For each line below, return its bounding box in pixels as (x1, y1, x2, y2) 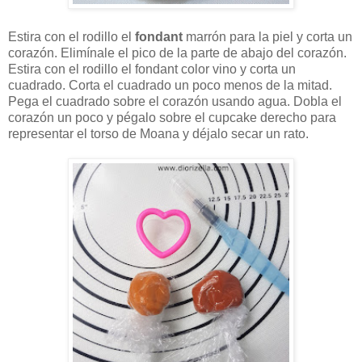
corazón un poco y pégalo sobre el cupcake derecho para (8, 111, 336, 125)
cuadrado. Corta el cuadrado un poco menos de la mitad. (8, 78, 332, 93)
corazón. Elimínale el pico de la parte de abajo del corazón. (8, 46, 347, 61)
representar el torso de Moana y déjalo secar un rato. (8, 127, 309, 141)
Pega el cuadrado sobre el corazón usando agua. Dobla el (8, 95, 342, 109)
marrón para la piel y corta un (183, 30, 352, 44)
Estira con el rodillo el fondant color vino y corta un (8, 62, 296, 77)
